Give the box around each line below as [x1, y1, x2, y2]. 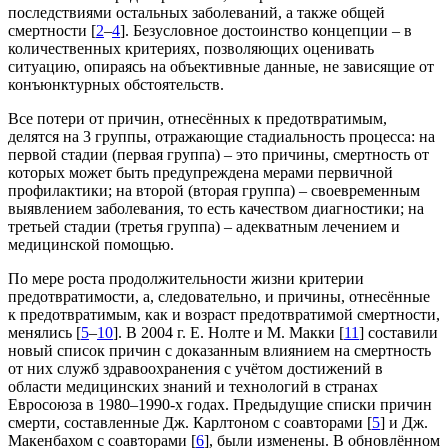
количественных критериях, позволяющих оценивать [8, 40, 374, 58]
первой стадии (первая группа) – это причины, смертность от [8, 146, 429, 164]
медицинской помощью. [8, 236, 174, 254]
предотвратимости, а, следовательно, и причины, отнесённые [8, 288, 430, 306]
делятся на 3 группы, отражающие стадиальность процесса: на [8, 128, 435, 146]
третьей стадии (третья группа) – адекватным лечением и [8, 218, 400, 236]
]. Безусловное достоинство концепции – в [120, 22, 412, 40]
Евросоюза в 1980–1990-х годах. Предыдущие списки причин [8, 396, 432, 414]
